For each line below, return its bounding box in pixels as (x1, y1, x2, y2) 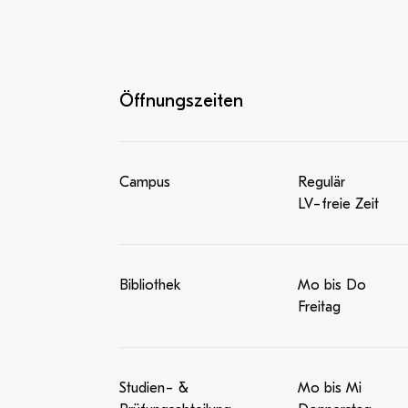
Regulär (297, 174, 345, 190)
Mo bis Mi (297, 380, 362, 396)
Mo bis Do (297, 277, 366, 293)
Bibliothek (118, 277, 180, 293)
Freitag (297, 299, 341, 315)
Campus (118, 174, 170, 190)
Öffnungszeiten (118, 90, 243, 111)
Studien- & (118, 380, 189, 396)
